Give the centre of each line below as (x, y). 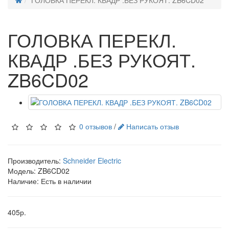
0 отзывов (96, 126)
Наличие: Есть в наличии (50, 181)
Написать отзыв (152, 126)
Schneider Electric (92, 161)
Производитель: (35, 161)
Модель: (23, 171)
